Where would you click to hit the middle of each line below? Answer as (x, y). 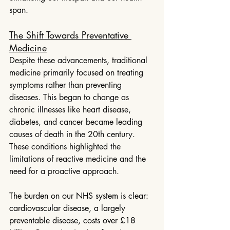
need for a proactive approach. (64, 171)
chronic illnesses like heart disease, (71, 110)
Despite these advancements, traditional (80, 61)
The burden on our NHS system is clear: (80, 196)
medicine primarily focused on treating (78, 73)
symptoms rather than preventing (67, 85)
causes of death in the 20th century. (73, 135)
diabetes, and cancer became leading (77, 122)
